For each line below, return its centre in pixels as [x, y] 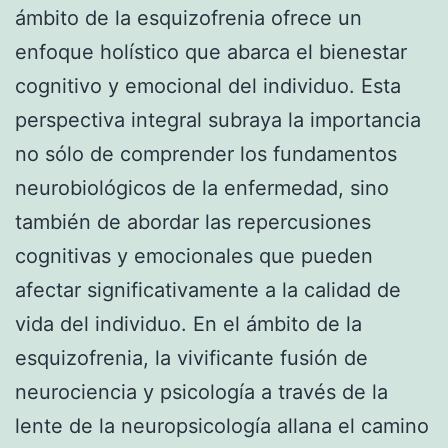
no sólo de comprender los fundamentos [206, 153]
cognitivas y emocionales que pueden [194, 255]
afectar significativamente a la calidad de [208, 289]
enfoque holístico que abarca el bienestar [211, 51]
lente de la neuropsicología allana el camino [222, 425]
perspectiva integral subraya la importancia [218, 119]
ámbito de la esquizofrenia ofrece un [188, 17]
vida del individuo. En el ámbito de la [188, 323]
